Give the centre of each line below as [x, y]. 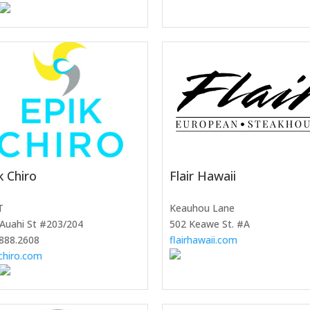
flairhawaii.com [203, 239]
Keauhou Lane [202, 208]
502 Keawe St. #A [210, 224]
